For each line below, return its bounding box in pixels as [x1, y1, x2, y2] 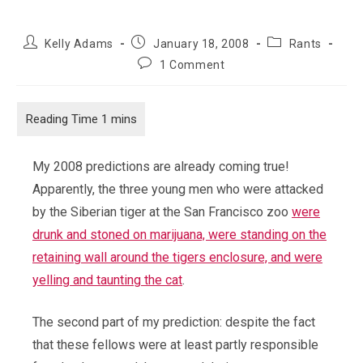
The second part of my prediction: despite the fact [32, 314, 315, 330]
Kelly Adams [45, 37, 113, 50]
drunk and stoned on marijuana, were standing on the [32, 227, 327, 242]
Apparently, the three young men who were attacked [32, 181, 323, 197]
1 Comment [160, 58, 225, 71]
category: [267, 50, 319, 63]
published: [130, 50, 188, 63]
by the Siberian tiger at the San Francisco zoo [32, 204, 292, 220]
